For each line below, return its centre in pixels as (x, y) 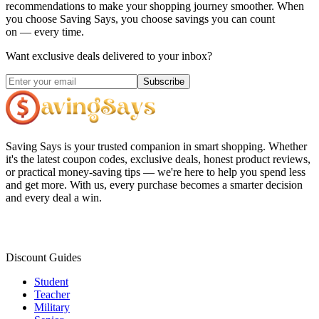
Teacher (52, 295)
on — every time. (45, 32)
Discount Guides (43, 258)
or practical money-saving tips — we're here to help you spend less (156, 172)
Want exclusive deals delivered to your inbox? (109, 56)
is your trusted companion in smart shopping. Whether (185, 147)
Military (52, 308)
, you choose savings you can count (195, 19)
